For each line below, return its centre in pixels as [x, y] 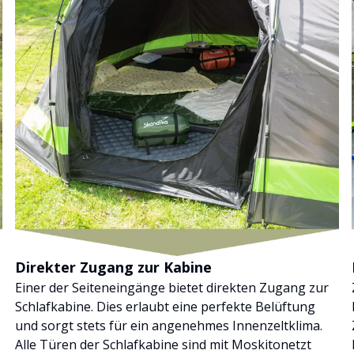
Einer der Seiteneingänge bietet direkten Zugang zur [171, 287]
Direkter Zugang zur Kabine [113, 267]
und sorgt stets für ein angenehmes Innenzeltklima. [168, 325]
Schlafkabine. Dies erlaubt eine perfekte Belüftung [165, 306]
